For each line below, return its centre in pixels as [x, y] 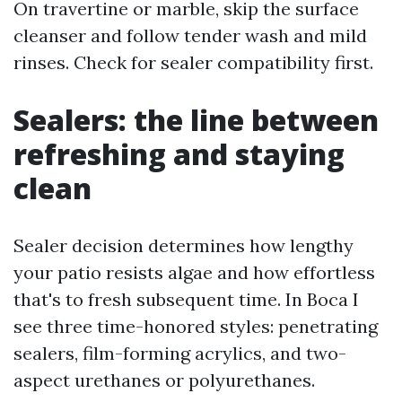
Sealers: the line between [196, 120]
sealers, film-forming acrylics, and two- [180, 353]
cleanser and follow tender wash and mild [190, 35]
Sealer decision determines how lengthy [184, 245]
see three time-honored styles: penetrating [196, 326]
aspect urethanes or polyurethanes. [164, 380]
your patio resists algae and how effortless [194, 272]
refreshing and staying [179, 154]
